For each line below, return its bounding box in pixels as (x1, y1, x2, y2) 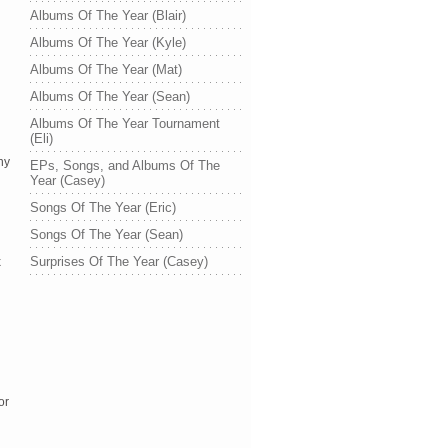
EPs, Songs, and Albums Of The (30, 158, 220, 173)
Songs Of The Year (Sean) (30, 227, 183, 242)
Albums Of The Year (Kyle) (30, 35, 186, 50)
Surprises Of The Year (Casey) (30, 254, 208, 269)
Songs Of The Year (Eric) (30, 200, 176, 215)
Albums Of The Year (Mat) (30, 62, 182, 77)
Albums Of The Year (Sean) (30, 89, 190, 104)
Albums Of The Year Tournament (30, 116, 220, 131)
